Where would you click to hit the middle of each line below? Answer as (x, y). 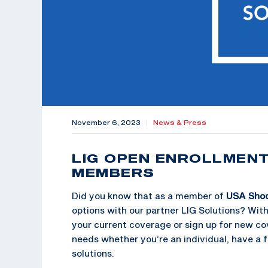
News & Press (180, 122)
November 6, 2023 (106, 122)
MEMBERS (113, 172)
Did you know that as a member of (148, 195)
